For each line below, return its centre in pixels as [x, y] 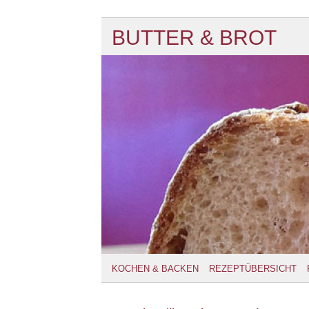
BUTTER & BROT [194, 38]
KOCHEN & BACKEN [155, 269]
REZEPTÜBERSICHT [253, 269]
